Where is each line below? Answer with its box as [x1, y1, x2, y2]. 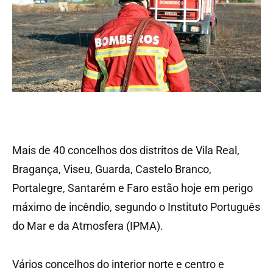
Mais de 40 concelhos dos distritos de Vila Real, [12, 144, 239, 157]
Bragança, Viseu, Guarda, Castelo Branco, [12, 163, 211, 176]
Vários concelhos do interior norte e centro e [12, 258, 224, 271]
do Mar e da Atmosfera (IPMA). [12, 219, 163, 233]
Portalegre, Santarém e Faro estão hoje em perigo [12, 182, 253, 195]
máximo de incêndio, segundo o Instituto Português [12, 200, 260, 214]
